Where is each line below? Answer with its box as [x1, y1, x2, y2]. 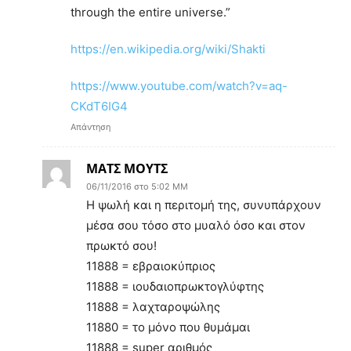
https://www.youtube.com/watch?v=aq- [71, 78, 288, 93]
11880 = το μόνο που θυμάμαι [86, 319, 250, 335]
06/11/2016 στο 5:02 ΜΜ [86, 180, 188, 192]
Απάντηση [71, 121, 110, 132]
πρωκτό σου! [86, 237, 157, 253]
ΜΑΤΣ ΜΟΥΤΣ [86, 159, 168, 177]
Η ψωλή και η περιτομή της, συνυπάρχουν [86, 197, 321, 212]
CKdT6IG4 [71, 98, 128, 114]
